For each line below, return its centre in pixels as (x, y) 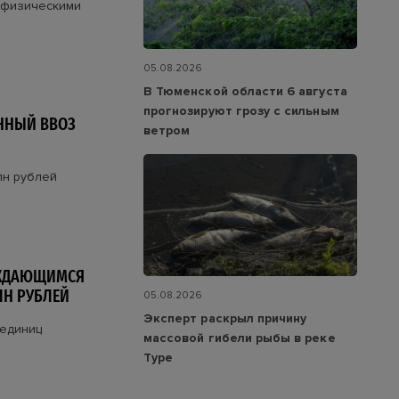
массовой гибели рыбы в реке (240, 338)
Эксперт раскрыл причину (225, 319)
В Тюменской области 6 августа (245, 91)
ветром (167, 130)
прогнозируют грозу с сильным (241, 110)
